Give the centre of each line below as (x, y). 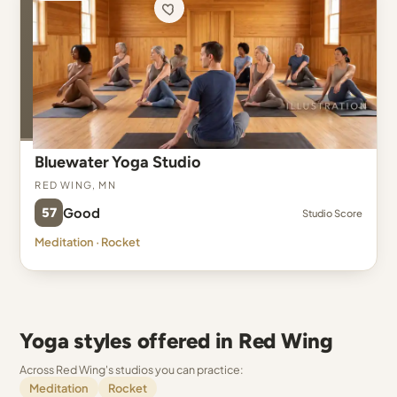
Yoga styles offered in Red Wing (176, 341)
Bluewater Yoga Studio (118, 162)
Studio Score (332, 213)
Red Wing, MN (75, 183)
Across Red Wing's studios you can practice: (132, 370)
